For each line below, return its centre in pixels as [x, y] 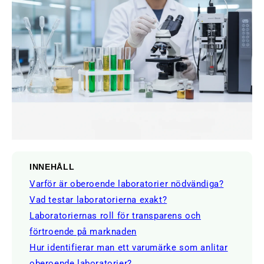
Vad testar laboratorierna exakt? [98, 199]
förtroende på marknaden [83, 231]
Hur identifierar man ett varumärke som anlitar [129, 247]
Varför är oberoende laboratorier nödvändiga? [127, 184]
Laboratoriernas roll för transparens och [115, 215]
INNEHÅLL [52, 166]
